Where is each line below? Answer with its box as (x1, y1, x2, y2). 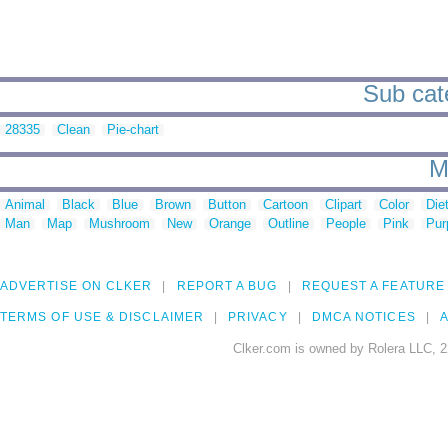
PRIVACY (228, 310, 288, 325)
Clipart (325, 197, 362, 213)
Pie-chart (107, 122, 159, 138)
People (326, 216, 366, 232)
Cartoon (263, 197, 308, 213)
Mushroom (89, 216, 150, 232)
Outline (268, 216, 309, 232)
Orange (209, 216, 251, 232)
